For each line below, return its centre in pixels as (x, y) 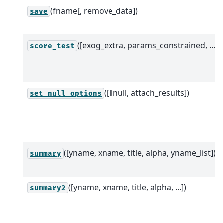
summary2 (48, 188)
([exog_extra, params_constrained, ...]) (149, 45)
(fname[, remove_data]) (94, 11)
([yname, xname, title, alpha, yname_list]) (140, 153)
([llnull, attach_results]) (147, 92)
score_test (52, 46)
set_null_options (66, 93)
